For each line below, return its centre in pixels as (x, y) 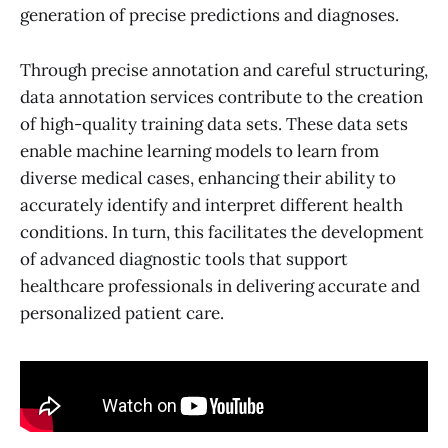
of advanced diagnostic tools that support (184, 258)
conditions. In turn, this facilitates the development (222, 231)
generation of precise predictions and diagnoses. (209, 15)
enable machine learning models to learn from (199, 150)
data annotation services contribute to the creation (221, 96)
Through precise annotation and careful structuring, (224, 69)
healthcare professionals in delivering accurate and (220, 285)
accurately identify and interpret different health (211, 204)
